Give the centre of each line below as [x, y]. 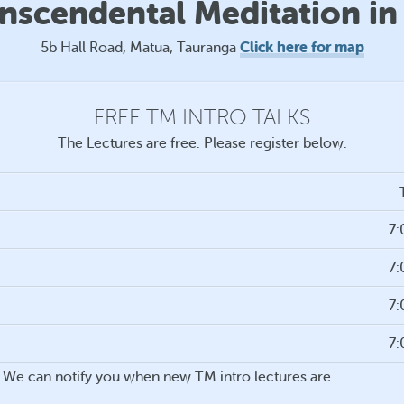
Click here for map [302, 47]
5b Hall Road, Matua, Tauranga [140, 48]
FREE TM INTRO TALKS [202, 118]
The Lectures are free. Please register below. [202, 143]
